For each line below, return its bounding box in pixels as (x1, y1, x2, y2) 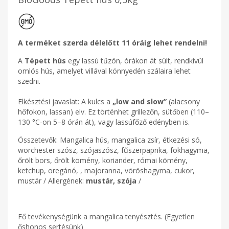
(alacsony (167, 97, 200, 106)
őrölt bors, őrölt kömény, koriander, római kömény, (18, 155, 188, 165)
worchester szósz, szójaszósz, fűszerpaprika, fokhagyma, (18, 145, 210, 155)
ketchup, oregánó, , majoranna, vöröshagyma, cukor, (18, 166, 195, 175)
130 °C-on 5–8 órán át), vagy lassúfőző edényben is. (18, 117, 192, 127)
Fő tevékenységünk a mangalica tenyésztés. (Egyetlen (18, 212, 195, 221)
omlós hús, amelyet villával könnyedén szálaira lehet (18, 66, 191, 76)
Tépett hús (25, 56, 68, 65)
